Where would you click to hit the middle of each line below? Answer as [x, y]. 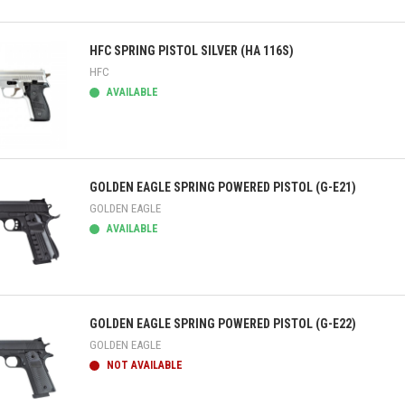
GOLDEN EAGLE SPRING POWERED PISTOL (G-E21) [223, 187]
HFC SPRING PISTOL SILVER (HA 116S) [192, 51]
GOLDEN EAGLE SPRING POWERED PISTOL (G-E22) [223, 324]
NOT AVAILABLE [143, 365]
